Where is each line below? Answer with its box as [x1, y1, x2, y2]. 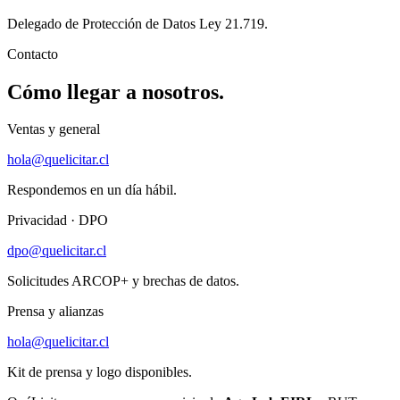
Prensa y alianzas [7, 304, 104, 320]
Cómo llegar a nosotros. [7, 79, 224, 104]
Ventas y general [7, 121, 100, 137]
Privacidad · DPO [7, 212, 108, 229]
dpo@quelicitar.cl [7, 243, 106, 259]
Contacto [7, 46, 58, 62]
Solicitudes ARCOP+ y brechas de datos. [7, 273, 239, 289]
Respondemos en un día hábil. [7, 182, 177, 198]
